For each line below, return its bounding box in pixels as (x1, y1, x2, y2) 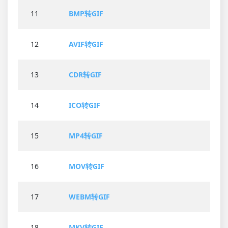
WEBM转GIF (69, 192, 110, 202)
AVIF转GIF (69, 39, 103, 49)
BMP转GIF (69, 9, 103, 19)
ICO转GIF (69, 100, 100, 110)
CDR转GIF (69, 70, 102, 80)
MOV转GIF (69, 161, 104, 172)
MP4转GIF (69, 131, 103, 141)
